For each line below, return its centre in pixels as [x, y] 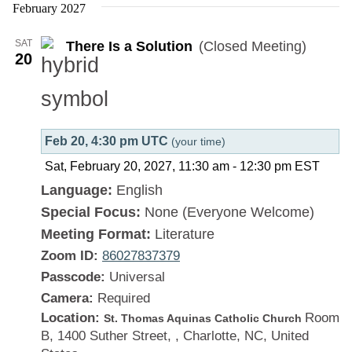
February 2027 [49, 9]
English [139, 191]
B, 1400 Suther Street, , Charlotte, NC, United [175, 336]
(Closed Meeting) [253, 47]
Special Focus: [93, 213]
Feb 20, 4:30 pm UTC [108, 141]
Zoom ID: [70, 256]
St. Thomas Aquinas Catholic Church [204, 319]
